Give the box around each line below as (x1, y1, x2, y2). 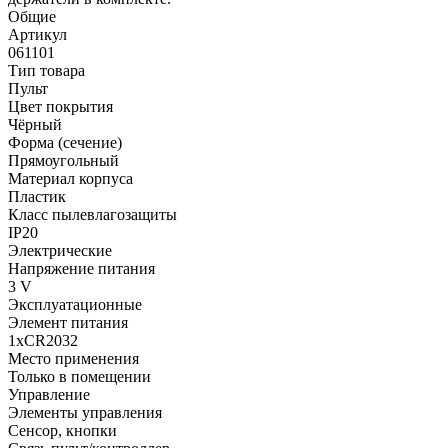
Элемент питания (8, 313, 128, 331)
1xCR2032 (8, 331, 78, 349)
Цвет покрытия (8, 97, 113, 115)
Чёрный (8, 115, 62, 133)
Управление (8, 385, 90, 403)
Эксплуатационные (8, 295, 142, 313)
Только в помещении (8, 367, 151, 385)
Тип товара (8, 61, 85, 79)
